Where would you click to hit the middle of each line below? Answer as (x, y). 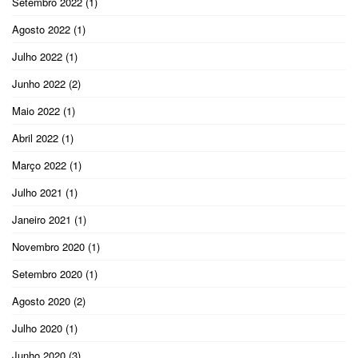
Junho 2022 (39, 83)
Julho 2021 (37, 192)
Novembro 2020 (48, 246)
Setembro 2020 (47, 273)
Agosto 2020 (41, 300)
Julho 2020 (37, 328)
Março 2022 (39, 165)
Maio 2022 (36, 110)
